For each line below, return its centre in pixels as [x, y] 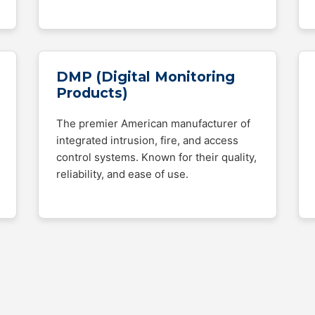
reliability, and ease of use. [122, 174]
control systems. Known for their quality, [156, 157]
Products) [92, 93]
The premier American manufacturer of [153, 123]
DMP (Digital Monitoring [146, 77]
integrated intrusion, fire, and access [147, 140]
